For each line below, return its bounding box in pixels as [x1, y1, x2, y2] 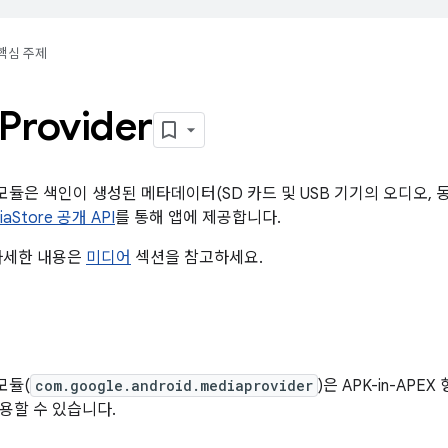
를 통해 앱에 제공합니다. [115, 208, 281, 228]
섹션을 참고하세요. [131, 248, 263, 268]
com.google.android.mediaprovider [35, 376, 313, 395]
